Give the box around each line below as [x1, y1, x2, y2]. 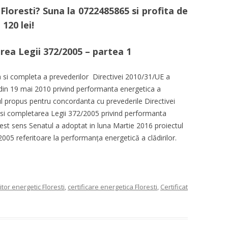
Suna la [40, 4, 78, 17]
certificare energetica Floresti [68, 182, 157, 191]
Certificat [160, 182, 188, 191]
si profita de [129, 4, 188, 17]
